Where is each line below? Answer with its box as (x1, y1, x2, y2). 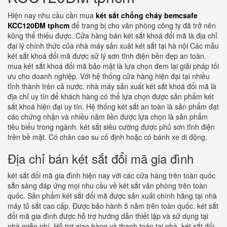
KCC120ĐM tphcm (8, 20, 69, 30)
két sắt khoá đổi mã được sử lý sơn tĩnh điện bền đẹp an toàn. (8, 51, 206, 61)
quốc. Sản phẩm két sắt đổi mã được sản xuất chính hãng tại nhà (8, 191, 217, 201)
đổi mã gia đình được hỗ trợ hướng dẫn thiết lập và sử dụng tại (8, 211, 208, 221)
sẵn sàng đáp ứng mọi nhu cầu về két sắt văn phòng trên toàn (8, 180, 207, 191)
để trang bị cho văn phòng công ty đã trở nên (69, 20, 216, 30)
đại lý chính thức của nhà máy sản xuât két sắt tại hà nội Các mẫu (8, 41, 219, 51)
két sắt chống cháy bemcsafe (96, 10, 198, 20)
